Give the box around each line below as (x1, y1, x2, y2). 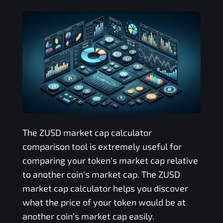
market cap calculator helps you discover (22, 182, 188, 194)
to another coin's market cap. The (22, 168, 158, 180)
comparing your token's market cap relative (22, 154, 198, 166)
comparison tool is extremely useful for (22, 140, 182, 152)
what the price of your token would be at (22, 196, 186, 208)
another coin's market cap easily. (22, 210, 154, 222)
